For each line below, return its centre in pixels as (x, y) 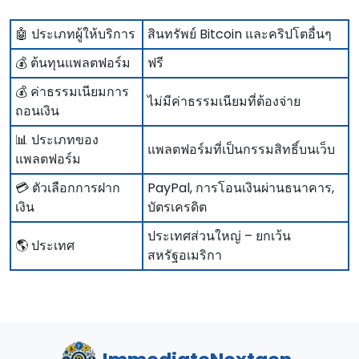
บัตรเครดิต (177, 208)
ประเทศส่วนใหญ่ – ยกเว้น (219, 236)
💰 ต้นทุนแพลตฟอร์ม (73, 63)
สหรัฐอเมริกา (185, 256)
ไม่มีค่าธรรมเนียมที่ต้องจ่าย (224, 102)
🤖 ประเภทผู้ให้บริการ (75, 34)
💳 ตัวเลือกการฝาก (68, 188)
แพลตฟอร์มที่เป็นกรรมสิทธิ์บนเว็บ (241, 150)
